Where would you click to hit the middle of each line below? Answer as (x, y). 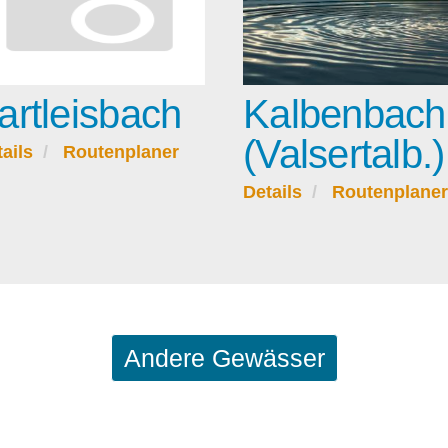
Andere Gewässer (224, 358)
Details (272, 192)
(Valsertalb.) (344, 154)
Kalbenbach (344, 114)
